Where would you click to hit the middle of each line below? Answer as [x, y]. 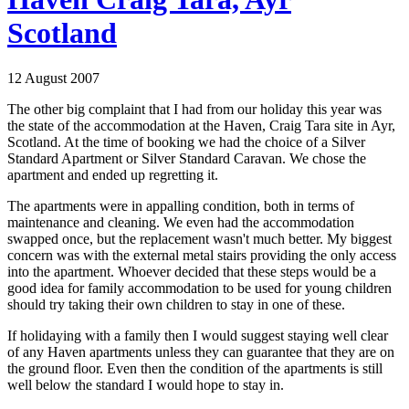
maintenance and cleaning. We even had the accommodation [181, 222]
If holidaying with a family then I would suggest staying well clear [198, 335]
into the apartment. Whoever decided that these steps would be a [192, 271]
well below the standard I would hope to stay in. [146, 384]
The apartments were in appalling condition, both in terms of [181, 205]
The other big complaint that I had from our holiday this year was [194, 109]
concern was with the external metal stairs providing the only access [202, 255]
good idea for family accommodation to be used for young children [199, 288]
